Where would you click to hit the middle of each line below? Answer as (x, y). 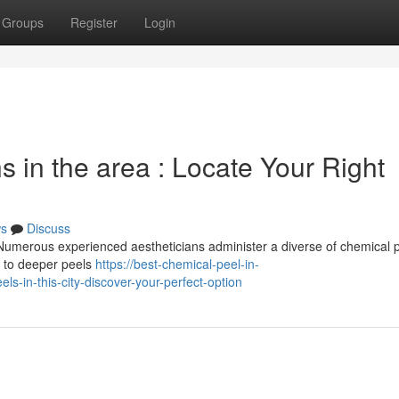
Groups (23, 22)
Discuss (49, 228)
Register (94, 22)
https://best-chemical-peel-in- (177, 264)
